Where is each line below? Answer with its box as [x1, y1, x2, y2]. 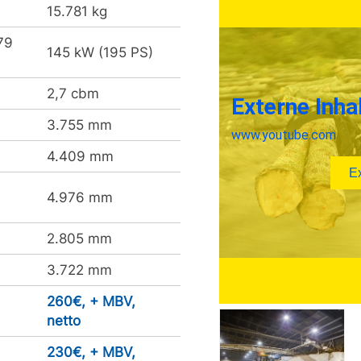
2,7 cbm [47, 85, 99, 102]
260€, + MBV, [47, 293, 135, 309]
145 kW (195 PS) [47, 44, 153, 60]
